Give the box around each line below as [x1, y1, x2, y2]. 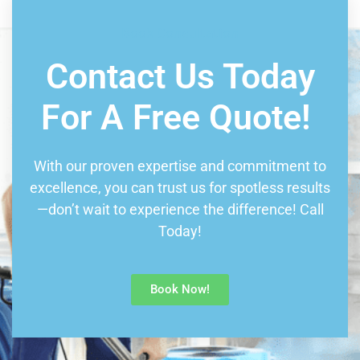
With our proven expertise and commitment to [34, 157, 326, 175]
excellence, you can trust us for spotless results [30, 179, 330, 197]
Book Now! [150, 281, 210, 297]
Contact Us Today [45, 56, 315, 97]
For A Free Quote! [40, 97, 311, 138]
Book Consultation [121, 23, 239, 42]
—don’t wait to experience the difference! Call [36, 201, 324, 219]
